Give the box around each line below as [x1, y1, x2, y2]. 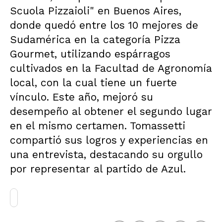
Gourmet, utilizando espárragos [10, 48, 170, 60]
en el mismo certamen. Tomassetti [10, 119, 185, 132]
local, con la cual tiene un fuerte [10, 76, 177, 89]
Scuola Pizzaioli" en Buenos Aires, [10, 4, 181, 17]
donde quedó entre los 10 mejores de [10, 19, 198, 31]
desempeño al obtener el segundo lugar [10, 105, 212, 117]
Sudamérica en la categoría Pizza [10, 33, 180, 46]
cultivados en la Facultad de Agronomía [10, 62, 212, 74]
